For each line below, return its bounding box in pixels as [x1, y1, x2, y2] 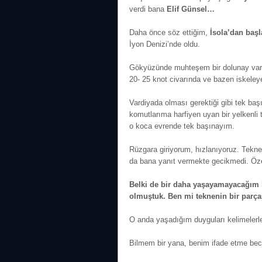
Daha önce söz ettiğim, [129, 28, 210, 37]
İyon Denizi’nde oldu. [129, 40, 200, 49]
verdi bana [129, 5, 167, 13]
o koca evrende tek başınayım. [129, 122, 235, 130]
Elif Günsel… [167, 5, 215, 13]
